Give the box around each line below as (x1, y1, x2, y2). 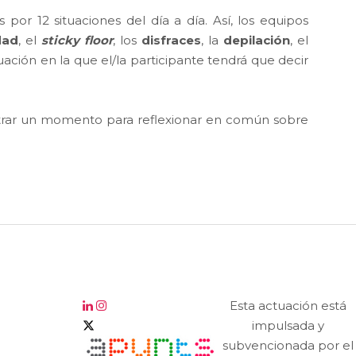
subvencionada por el (222, 337, 354, 353)
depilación (223, 32, 290, 48)
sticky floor (41, 32, 113, 48)
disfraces (141, 32, 201, 48)
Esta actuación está (229, 297, 346, 313)
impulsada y (251, 317, 324, 333)
